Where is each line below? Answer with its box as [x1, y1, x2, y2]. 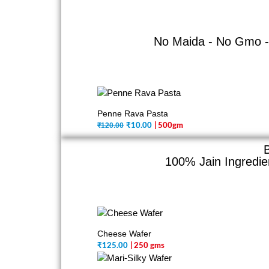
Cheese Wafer [97, 229, 151, 238]
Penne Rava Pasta [97, 109, 168, 118]
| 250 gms [130, 242, 165, 250]
